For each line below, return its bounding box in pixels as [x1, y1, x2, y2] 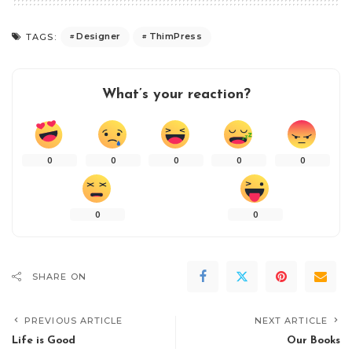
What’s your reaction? [101, 86, 251, 102]
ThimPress [148, 31, 202, 42]
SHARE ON [32, 270, 86, 282]
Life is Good [12, 335, 75, 346]
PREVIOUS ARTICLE [24, 314, 123, 326]
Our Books [287, 335, 340, 346]
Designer [76, 31, 121, 42]
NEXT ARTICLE [254, 314, 328, 326]
